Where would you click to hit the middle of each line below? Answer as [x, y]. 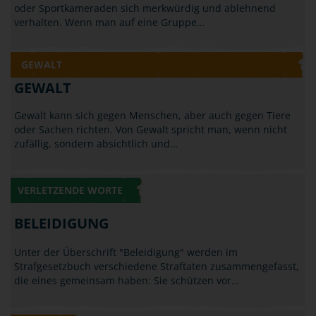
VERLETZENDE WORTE [70, 190]
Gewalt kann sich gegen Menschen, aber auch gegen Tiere [152, 115]
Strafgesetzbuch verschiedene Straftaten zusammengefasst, [157, 266]
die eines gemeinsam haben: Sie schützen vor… [127, 280]
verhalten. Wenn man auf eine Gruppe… [109, 22]
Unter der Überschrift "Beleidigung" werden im [126, 252]
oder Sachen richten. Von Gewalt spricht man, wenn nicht [151, 129]
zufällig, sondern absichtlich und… [96, 144]
